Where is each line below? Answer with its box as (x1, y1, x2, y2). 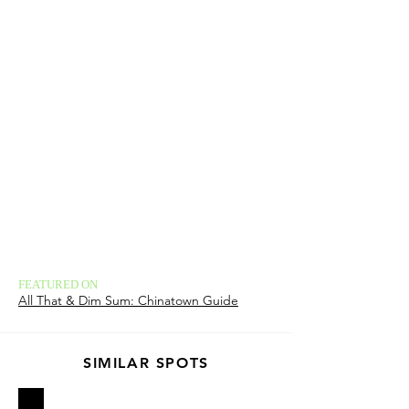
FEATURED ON (18, 278, 98, 291)
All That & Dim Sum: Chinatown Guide (18, 292, 238, 309)
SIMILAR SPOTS (83, 354, 209, 372)
